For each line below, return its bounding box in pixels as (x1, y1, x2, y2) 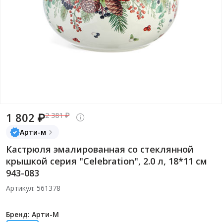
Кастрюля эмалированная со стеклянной (6, 143, 194, 155)
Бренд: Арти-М (6, 210, 59, 219)
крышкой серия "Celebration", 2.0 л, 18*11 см (6, 155, 207, 167)
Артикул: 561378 (6, 183, 60, 193)
